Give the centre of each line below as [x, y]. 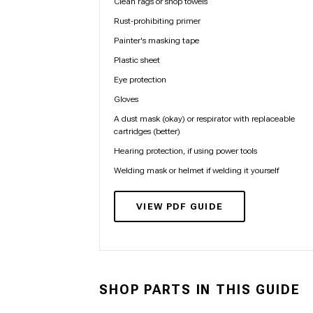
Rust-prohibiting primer [157, 21]
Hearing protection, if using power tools [185, 151]
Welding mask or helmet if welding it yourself [196, 170]
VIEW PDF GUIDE [180, 206]
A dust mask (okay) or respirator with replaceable [204, 119]
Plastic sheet [137, 60]
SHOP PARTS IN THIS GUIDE [200, 290]
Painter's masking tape [156, 41]
